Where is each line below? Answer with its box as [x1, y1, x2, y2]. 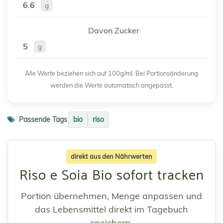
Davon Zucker [88, 25, 139, 36]
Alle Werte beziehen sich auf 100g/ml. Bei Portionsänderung [25, 69, 198, 78]
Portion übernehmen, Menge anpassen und [21, 190, 202, 202]
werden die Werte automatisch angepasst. [50, 81, 173, 90]
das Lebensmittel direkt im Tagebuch [35, 204, 188, 216]
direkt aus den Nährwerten [71, 152, 152, 161]
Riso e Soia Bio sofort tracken [19, 164, 204, 188]
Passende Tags [17, 115, 67, 124]
